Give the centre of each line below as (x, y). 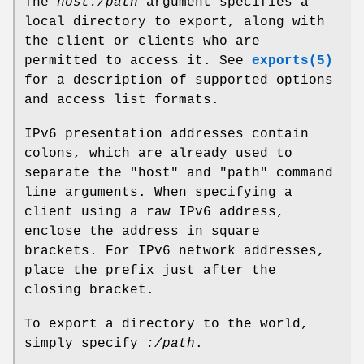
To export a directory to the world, (167, 325)
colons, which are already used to (158, 154)
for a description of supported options (179, 81)
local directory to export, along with (175, 22)
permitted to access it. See (138, 61)
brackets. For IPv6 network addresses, (175, 251)
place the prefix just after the (150, 271)
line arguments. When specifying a (158, 193)
